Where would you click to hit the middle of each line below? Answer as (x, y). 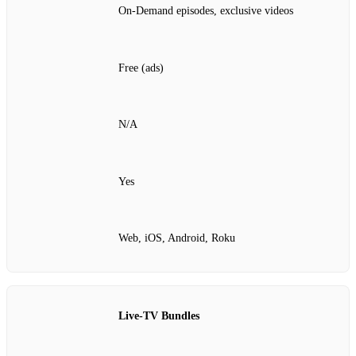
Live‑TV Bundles (159, 315)
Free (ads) (141, 68)
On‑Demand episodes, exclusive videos (206, 11)
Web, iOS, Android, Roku (177, 238)
